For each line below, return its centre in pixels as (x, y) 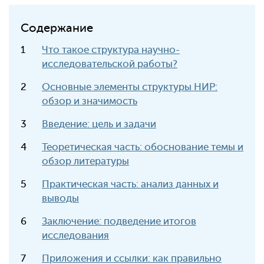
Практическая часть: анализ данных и (130, 184)
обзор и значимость (90, 101)
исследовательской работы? (110, 64)
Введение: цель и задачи (99, 124)
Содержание (57, 28)
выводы (60, 198)
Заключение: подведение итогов (119, 221)
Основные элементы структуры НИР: (130, 87)
